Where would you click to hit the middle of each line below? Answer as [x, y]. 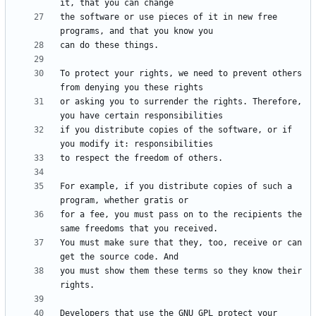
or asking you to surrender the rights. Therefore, [181, 102]
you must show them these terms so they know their [181, 271]
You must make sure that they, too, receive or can [181, 243]
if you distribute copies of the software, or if [176, 130]
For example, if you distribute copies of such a [176, 187]
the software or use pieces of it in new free [169, 17]
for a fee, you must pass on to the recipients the [181, 215]
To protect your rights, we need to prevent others [181, 74]
